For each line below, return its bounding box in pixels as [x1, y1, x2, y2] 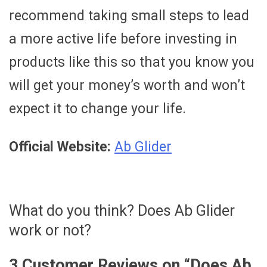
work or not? [9, 222, 91, 240]
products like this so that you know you [9, 54, 254, 71]
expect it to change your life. [9, 101, 186, 117]
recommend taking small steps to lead [9, 8, 249, 24]
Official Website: [9, 139, 111, 156]
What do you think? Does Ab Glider [9, 202, 235, 220]
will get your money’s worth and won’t [9, 77, 245, 94]
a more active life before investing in [9, 31, 237, 48]
